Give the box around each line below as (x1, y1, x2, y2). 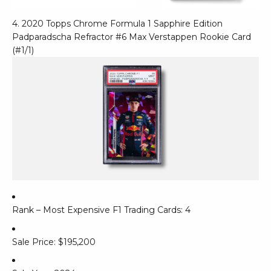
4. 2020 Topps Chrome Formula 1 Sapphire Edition (12, 18, 223, 30)
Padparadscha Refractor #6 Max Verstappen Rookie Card (12, 31, 251, 43)
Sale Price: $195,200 (12, 236, 96, 247)
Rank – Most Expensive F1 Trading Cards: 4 (12, 204, 191, 216)
